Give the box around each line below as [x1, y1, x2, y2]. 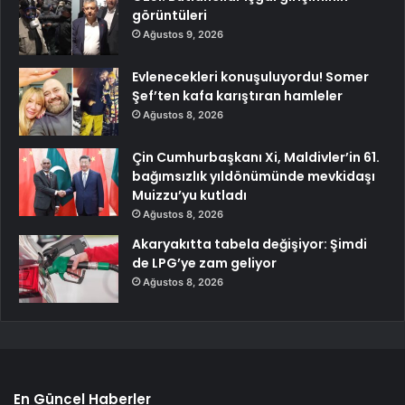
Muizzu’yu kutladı [132, 185, 247, 204]
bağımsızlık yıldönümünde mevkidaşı [132, 166, 375, 185]
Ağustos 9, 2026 [143, 27, 223, 41]
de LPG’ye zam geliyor [132, 253, 277, 272]
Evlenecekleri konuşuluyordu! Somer [132, 67, 369, 86]
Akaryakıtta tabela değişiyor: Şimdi [132, 234, 367, 253]
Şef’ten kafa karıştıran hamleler [132, 86, 343, 105]
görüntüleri [132, 5, 207, 24]
